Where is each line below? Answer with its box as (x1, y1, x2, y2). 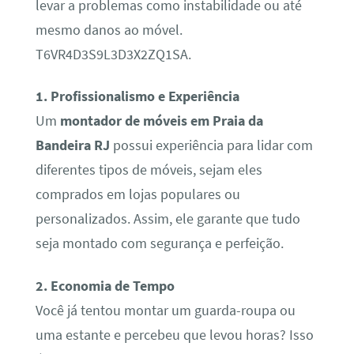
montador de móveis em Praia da (59, 112, 263, 130)
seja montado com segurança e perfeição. (35, 235, 284, 253)
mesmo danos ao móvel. (35, 21, 183, 39)
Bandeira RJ (35, 137, 110, 155)
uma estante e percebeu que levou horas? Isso (35, 326, 314, 344)
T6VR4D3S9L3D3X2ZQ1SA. (35, 45, 191, 63)
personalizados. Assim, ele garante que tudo (35, 210, 300, 228)
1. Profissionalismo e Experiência (35, 88, 239, 106)
